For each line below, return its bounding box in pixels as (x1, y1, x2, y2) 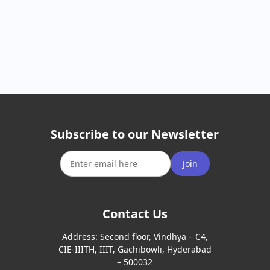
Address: (61, 230, 100, 242)
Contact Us (102, 205, 168, 222)
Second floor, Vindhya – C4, (99, 230, 208, 242)
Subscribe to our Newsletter (51, 125, 219, 142)
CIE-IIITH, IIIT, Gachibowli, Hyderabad (58, 243, 212, 255)
